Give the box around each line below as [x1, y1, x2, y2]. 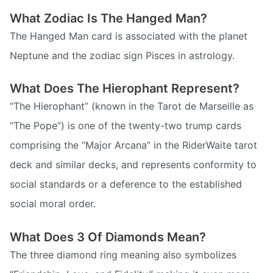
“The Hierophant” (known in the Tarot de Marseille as [10, 100, 253, 113]
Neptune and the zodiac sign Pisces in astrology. [10, 49, 235, 62]
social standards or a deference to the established [10, 178, 242, 191]
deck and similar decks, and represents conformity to [10, 158, 257, 171]
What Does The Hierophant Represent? [10, 81, 239, 96]
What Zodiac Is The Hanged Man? [10, 10, 207, 26]
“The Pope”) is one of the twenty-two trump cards [10, 119, 241, 132]
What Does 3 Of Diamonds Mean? [10, 229, 206, 244]
